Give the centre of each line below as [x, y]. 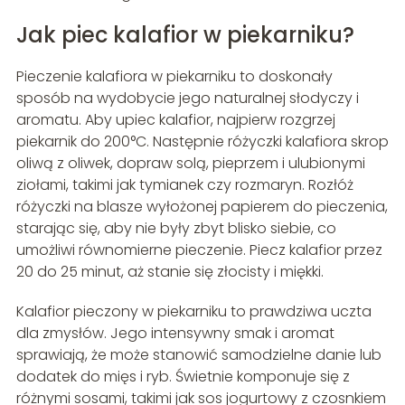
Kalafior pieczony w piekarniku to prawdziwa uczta [193, 312]
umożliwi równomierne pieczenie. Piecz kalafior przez [199, 250]
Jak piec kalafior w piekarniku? [185, 35]
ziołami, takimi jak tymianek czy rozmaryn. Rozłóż [184, 185]
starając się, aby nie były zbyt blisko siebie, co [176, 229]
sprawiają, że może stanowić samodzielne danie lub [198, 355]
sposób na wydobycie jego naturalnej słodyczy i [187, 99]
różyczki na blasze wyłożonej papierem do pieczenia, [202, 207]
